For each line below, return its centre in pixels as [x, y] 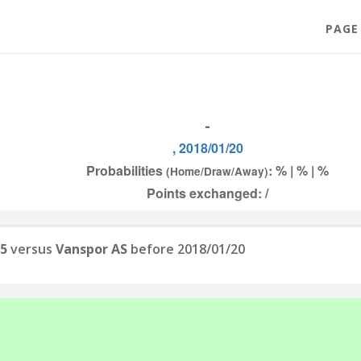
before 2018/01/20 [186, 249]
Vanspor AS [91, 249]
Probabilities [126, 170]
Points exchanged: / [207, 193]
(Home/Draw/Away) [217, 171]
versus [31, 249]
